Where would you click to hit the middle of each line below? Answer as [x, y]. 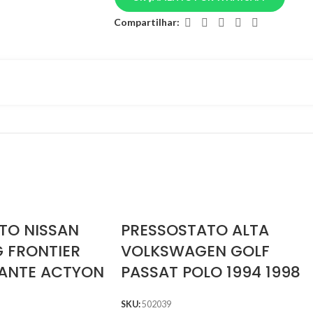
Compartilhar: [147, 22]
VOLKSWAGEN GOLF [195, 252]
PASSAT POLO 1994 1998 [211, 272]
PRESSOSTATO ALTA [195, 231]
